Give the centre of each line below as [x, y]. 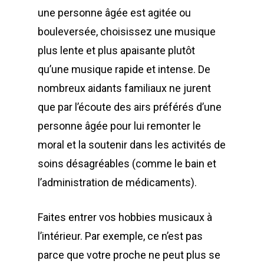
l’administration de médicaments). [117, 183]
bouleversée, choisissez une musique [127, 32]
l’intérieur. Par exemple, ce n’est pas [120, 236]
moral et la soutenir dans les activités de [132, 145]
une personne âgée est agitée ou [114, 13]
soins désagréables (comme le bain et [127, 164]
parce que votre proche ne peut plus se [129, 255]
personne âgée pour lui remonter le [119, 126]
